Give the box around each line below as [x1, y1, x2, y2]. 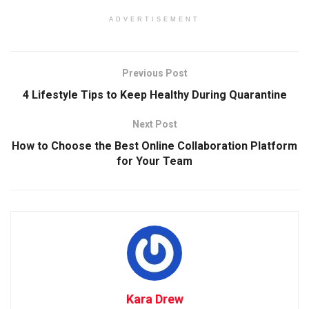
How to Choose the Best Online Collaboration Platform [12, 139, 297, 152]
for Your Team [117, 154, 192, 168]
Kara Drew [126, 291, 183, 306]
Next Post [132, 118, 177, 130]
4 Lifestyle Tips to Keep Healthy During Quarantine [22, 88, 287, 101]
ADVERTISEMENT [109, 15, 200, 23]
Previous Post [121, 67, 188, 79]
